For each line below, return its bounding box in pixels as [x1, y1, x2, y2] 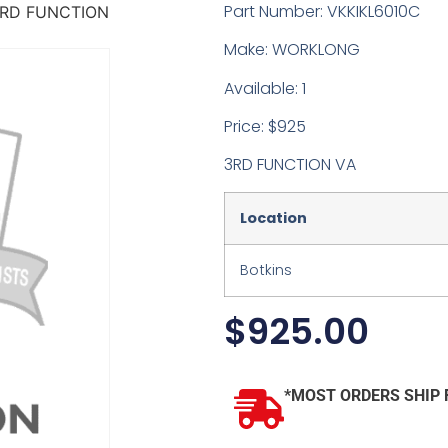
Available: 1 [224, 76, 306, 100]
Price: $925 [224, 115, 306, 139]
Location [240, 207, 307, 228]
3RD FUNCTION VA [224, 153, 356, 177]
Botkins [240, 259, 292, 280]
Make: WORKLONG [224, 38, 360, 62]
